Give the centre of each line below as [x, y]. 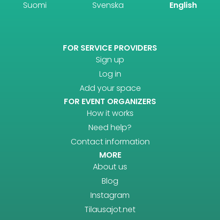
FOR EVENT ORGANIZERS [110, 101]
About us [110, 166]
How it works [110, 113]
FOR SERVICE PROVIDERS [110, 48]
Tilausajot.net [110, 209]
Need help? [110, 127]
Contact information [110, 141]
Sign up [110, 59]
